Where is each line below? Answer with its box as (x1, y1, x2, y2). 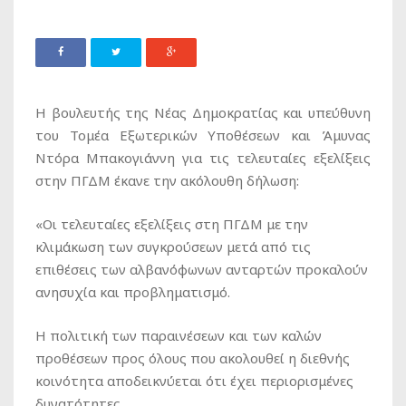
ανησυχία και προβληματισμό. (35, 282, 230, 301)
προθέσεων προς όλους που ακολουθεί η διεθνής (35, 348, 350, 367)
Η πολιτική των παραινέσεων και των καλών (35, 325, 322, 344)
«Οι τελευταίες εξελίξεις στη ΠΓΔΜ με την (35, 214, 308, 233)
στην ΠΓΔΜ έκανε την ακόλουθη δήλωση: (35, 170, 299, 189)
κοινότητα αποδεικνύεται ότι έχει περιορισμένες (35, 371, 353, 390)
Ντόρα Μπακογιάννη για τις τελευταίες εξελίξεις (35, 148, 371, 167)
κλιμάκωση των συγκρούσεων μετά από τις (35, 237, 311, 256)
